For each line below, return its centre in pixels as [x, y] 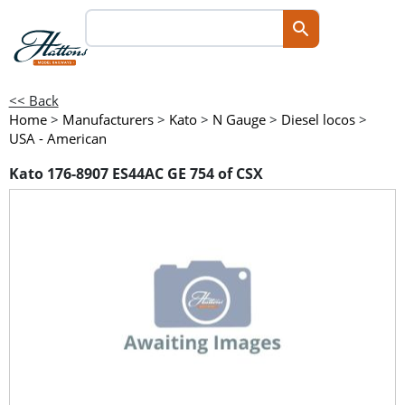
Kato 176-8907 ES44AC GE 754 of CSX [136, 174]
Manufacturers [108, 119]
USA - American [57, 138]
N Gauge [239, 119]
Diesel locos [318, 119]
